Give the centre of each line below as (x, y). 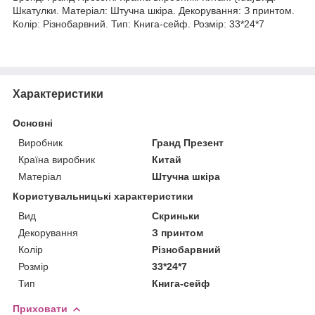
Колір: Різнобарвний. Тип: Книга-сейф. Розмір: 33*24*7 (139, 24)
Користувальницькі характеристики (103, 196)
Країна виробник (57, 159)
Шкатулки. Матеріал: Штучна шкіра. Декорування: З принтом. (154, 10)
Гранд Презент (188, 142)
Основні (33, 123)
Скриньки (176, 216)
